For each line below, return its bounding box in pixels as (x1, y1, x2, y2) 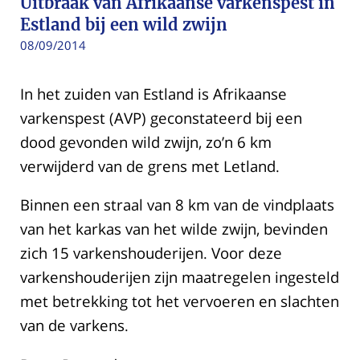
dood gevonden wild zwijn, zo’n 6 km (20, 131, 272, 152)
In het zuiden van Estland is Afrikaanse (20, 83, 287, 104)
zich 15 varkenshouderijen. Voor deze (20, 243, 282, 264)
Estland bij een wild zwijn (20, 14, 227, 35)
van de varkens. (20, 315, 129, 336)
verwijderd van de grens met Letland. (20, 155, 280, 176)
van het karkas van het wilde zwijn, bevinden (20, 219, 328, 239)
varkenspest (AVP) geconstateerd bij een (20, 107, 302, 128)
